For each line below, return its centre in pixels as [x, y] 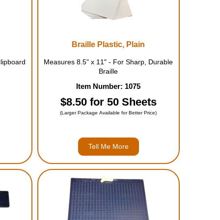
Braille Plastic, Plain [109, 44]
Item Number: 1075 [109, 86]
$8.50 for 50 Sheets [108, 102]
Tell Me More [108, 146]
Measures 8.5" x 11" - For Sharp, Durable [109, 62]
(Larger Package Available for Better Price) [109, 113]
